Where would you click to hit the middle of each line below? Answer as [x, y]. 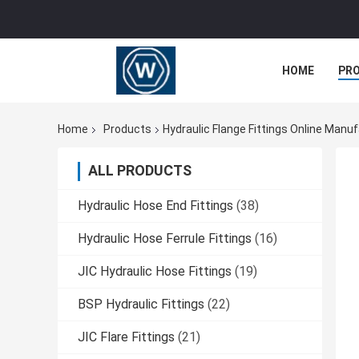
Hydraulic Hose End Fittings [155, 206]
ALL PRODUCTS [140, 171]
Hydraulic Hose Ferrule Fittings [165, 239]
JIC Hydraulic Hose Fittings [155, 272]
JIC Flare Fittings [126, 337]
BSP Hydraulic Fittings [141, 305]
